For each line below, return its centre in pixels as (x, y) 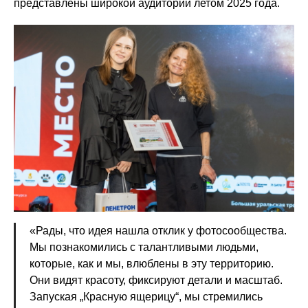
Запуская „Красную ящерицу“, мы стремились (146, 296)
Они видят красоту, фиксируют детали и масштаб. (156, 280)
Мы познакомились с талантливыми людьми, (144, 247)
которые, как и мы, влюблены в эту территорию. (152, 263)
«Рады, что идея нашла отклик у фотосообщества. (158, 230)
